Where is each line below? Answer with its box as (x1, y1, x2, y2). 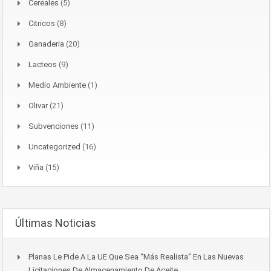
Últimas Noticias (15, 216, 96, 229)
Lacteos (28, 59, 57, 69)
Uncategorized (28, 142, 80, 151)
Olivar (28, 100, 48, 110)
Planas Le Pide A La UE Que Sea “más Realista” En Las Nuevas (28, 252, 244, 261)
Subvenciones (28, 121, 79, 131)
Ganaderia (28, 39, 64, 48)
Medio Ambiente (28, 80, 86, 90)
